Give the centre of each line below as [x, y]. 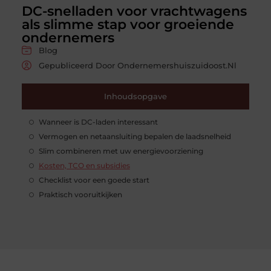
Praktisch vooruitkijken [80, 194]
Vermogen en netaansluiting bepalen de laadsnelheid [135, 136]
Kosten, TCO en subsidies [84, 165]
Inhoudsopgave [135, 96]
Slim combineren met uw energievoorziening [121, 151]
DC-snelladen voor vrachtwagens [134, 11]
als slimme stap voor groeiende [128, 24]
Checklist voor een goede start [94, 180]
